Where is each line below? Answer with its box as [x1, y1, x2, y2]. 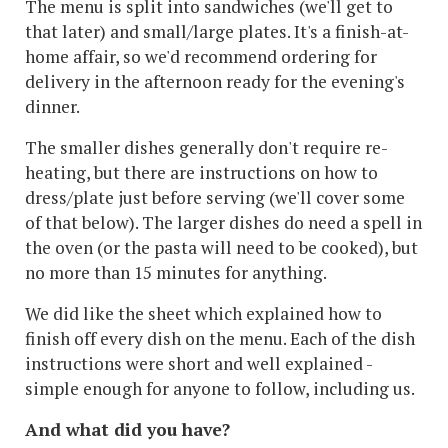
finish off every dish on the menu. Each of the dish [25, 327, 415, 351]
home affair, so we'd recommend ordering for [25, 45, 377, 69]
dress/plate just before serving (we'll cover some [25, 186, 405, 210]
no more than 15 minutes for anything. [25, 261, 327, 285]
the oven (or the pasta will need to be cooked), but [25, 236, 418, 260]
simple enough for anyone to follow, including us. [25, 377, 422, 401]
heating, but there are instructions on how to [25, 161, 378, 185]
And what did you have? [25, 418, 230, 442]
